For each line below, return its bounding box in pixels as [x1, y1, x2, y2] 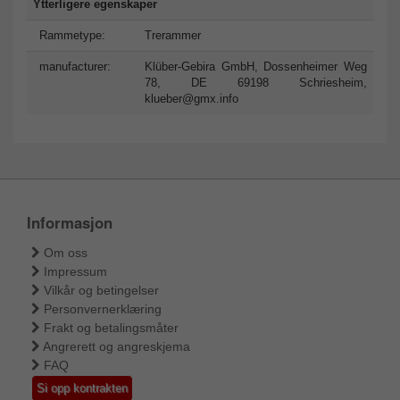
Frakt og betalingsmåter [44, 320, 179, 335]
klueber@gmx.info [145, 91, 238, 105]
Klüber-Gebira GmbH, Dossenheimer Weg [145, 59, 367, 73]
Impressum [44, 263, 107, 279]
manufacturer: [39, 59, 111, 73]
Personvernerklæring [44, 301, 162, 316]
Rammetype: [39, 28, 105, 42]
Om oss [44, 245, 87, 260]
